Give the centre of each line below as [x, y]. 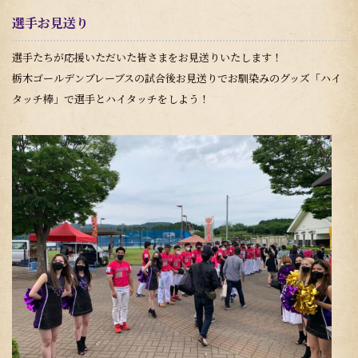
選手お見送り [50, 23]
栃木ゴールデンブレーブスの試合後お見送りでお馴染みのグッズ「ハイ [177, 78]
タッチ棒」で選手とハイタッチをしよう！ [111, 98]
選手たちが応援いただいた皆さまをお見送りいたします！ [147, 57]
